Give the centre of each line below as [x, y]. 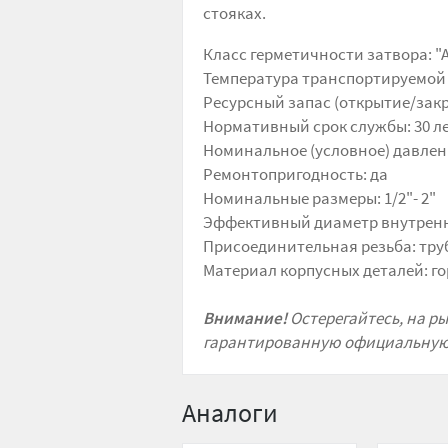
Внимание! [245, 318]
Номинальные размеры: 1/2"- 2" [319, 198]
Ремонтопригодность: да [295, 174]
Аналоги [230, 412]
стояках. [234, 13]
